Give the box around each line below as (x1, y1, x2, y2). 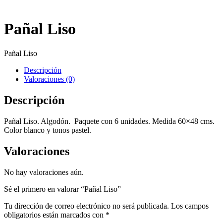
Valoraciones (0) (24, 74, 75, 83)
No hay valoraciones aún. (4, 167, 84, 176)
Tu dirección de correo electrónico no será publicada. (4, 201, 169, 210)
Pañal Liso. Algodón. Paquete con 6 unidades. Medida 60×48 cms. (4, 116, 217, 125)
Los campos (171, 201, 209, 210)
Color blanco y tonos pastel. (4, 125, 91, 134)
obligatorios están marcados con (4, 210, 106, 219)
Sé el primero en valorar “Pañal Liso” (4, 184, 121, 193)
